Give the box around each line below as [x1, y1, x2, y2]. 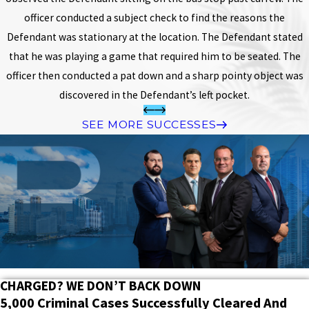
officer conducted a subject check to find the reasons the [24, 10, 285, 24]
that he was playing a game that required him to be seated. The [8, 49, 301, 63]
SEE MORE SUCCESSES [81, 118, 217, 132]
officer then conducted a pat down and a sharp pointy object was [6, 68, 303, 82]
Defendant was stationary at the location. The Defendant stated [6, 30, 303, 43]
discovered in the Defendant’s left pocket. [59, 88, 250, 101]
